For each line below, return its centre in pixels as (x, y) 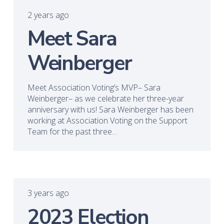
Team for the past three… (72, 132)
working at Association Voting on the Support (107, 121)
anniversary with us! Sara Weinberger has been (110, 110)
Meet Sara (72, 39)
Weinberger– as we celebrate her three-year (105, 99)
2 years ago (48, 15)
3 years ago (48, 193)
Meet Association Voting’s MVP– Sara (94, 88)
